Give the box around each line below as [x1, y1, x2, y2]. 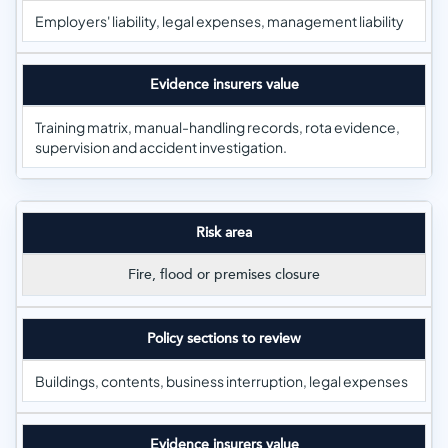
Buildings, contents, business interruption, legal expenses [35, 372, 408, 390]
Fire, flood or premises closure [128, 266, 320, 283]
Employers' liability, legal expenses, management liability [35, 12, 404, 30]
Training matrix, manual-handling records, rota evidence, [35, 118, 400, 136]
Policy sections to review [147, 330, 301, 347]
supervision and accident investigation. [35, 138, 287, 156]
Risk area [196, 224, 252, 241]
